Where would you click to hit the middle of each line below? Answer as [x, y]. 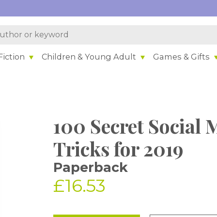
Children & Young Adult [89, 56]
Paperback [91, 167]
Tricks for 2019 [119, 148]
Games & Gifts [182, 56]
